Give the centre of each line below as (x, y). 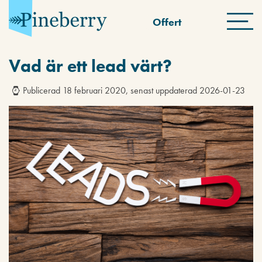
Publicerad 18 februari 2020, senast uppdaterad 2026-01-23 (134, 90)
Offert (167, 22)
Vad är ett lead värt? (90, 66)
